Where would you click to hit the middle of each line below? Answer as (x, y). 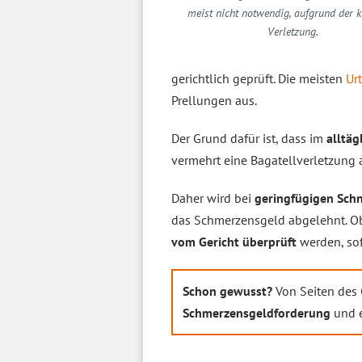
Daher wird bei (213, 198)
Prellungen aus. (214, 100)
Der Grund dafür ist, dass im (249, 138)
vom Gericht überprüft (234, 242)
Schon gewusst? (227, 291)
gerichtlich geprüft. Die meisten (259, 78)
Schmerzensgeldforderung (257, 313)
